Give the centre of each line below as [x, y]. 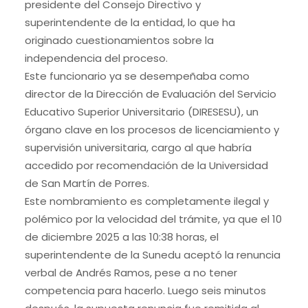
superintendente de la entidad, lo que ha [130, 22]
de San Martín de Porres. [88, 183]
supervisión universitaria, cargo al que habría [138, 147]
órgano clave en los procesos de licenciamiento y [152, 129]
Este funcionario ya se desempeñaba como [137, 76]
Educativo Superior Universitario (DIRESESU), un [141, 111]
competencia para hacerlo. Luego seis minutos [145, 290]
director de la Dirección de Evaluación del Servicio [150, 93]
